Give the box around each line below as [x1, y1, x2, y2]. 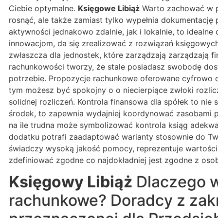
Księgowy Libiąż [9, 172, 132, 192]
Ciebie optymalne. [9, 3, 78, 13]
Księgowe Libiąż [78, 3, 140, 13]
